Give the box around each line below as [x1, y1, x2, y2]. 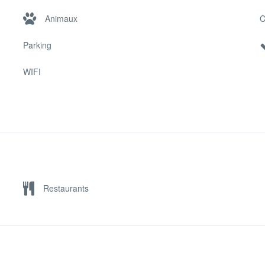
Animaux [45, 12, 77, 24]
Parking [23, 38, 51, 51]
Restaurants [43, 182, 89, 194]
